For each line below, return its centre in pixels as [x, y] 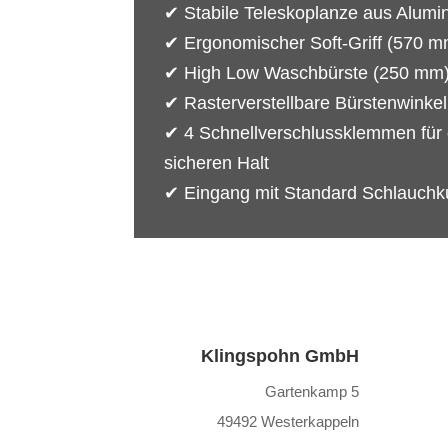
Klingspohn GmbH [279, 355]
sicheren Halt [217, 163]
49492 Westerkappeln [287, 421]
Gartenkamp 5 [311, 391]
